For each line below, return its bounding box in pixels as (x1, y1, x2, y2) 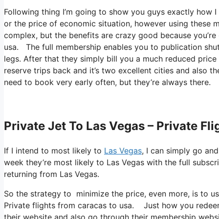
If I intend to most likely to (4, 145, 104, 155)
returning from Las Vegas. (4, 169, 99, 179)
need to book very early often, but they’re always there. (4, 77, 211, 87)
